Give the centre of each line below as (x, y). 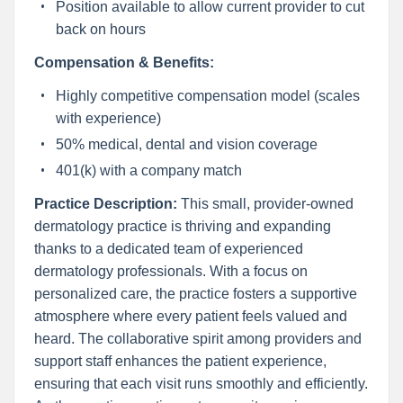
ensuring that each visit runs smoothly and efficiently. (201, 383)
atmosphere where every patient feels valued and (190, 316)
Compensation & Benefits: (124, 62)
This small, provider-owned (267, 203)
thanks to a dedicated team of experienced (168, 248)
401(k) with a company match (148, 170)
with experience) (108, 118)
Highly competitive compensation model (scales (207, 95)
